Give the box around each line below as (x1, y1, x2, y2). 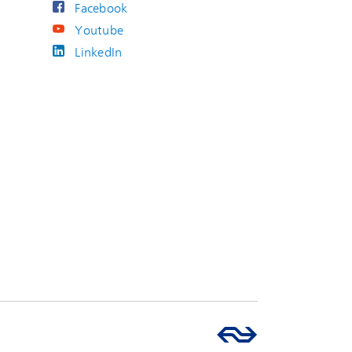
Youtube (75, 24, 124, 38)
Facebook (75, 2, 128, 16)
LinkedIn (75, 46, 123, 60)
